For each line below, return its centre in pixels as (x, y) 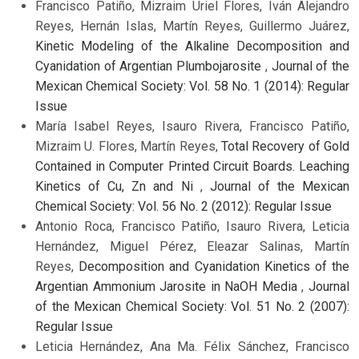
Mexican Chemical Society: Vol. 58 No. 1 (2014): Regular (192, 87)
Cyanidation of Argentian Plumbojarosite (150, 67)
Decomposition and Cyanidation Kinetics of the (214, 267)
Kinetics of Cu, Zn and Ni (118, 187)
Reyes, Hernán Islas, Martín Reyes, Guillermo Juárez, (192, 26)
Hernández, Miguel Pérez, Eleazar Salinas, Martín (192, 247)
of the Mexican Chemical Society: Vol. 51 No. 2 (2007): (192, 307)
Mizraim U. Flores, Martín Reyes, (128, 147)
